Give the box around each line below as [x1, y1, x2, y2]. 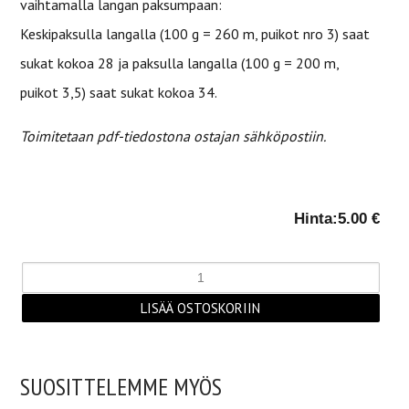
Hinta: [294, 210, 338, 227]
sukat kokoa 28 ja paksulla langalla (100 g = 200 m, [20, 54, 339, 72]
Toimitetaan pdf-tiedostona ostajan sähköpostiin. [20, 127, 326, 145]
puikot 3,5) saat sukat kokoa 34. [20, 83, 217, 101]
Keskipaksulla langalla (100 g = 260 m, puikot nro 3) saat [20, 25, 370, 43]
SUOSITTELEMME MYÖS [20, 372, 222, 402]
